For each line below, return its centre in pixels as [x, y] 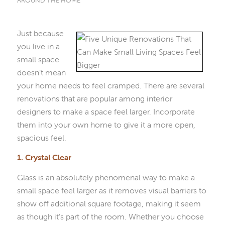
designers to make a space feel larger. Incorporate [106, 111]
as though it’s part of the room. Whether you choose [110, 216]
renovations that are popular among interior [94, 98]
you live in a [38, 46]
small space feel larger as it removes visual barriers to [111, 190]
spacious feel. [41, 137]
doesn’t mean [41, 72]
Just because [40, 33]
